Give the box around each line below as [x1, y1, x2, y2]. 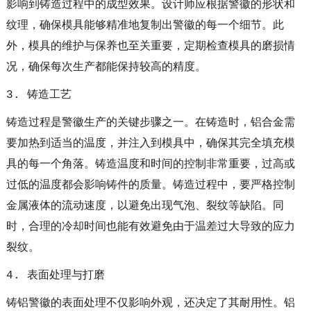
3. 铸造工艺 [6, 88, 72, 101]
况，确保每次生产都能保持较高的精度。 [6, 60, 206, 74]
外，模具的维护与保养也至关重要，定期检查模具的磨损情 [6, 40, 295, 53]
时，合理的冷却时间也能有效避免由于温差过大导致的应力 [6, 220, 295, 233]
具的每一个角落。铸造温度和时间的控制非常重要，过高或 [6, 158, 295, 171]
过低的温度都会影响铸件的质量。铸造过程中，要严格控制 [6, 178, 295, 192]
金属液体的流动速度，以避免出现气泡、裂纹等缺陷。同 [6, 199, 284, 212]
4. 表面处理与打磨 [6, 269, 105, 282]
